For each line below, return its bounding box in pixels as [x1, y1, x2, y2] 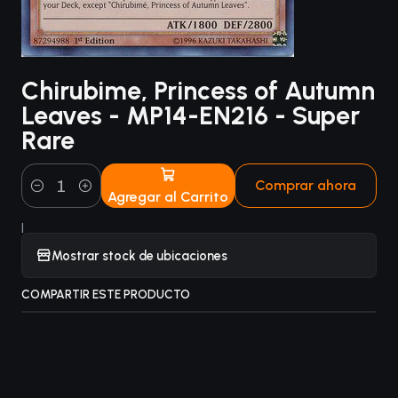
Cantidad [21, 188, 75, 203]
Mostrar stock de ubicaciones [52, 247, 227, 264]
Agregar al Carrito [107, 187, 229, 205]
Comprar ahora [255, 177, 357, 194]
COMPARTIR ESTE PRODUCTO [21, 287, 190, 301]
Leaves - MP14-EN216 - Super [21, 100, 360, 131]
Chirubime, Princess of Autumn [21, 76, 375, 106]
